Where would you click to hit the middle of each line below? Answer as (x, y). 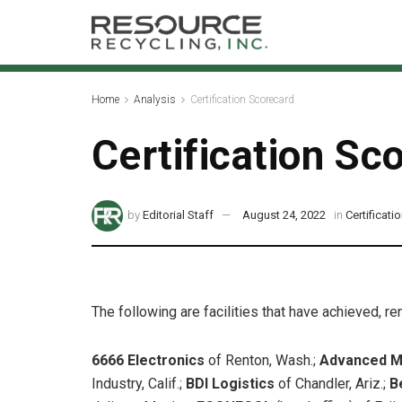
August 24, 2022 (284, 215)
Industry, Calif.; (139, 384)
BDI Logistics (232, 384)
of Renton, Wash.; (264, 361)
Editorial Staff (179, 215)
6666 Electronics (150, 361)
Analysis (155, 100)
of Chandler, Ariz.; (334, 384)
